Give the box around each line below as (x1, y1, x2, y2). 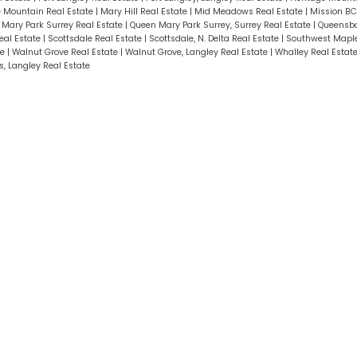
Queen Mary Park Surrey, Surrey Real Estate (129, 18, 313, 31)
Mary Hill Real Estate (100, 5, 190, 18)
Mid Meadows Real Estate (194, 5, 305, 18)
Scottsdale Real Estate (47, 32, 144, 45)
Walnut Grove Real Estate (11, 45, 120, 58)
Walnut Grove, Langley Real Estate (124, 45, 270, 58)
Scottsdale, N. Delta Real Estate (148, 32, 281, 45)
